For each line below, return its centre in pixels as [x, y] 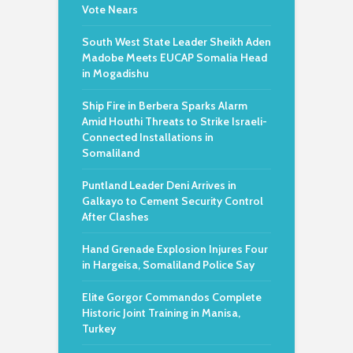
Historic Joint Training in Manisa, [161, 313]
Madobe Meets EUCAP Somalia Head [175, 58]
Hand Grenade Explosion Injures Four [175, 249]
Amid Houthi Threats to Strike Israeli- [175, 121]
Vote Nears [110, 9]
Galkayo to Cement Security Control [173, 201]
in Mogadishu [115, 73]
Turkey [99, 329]
